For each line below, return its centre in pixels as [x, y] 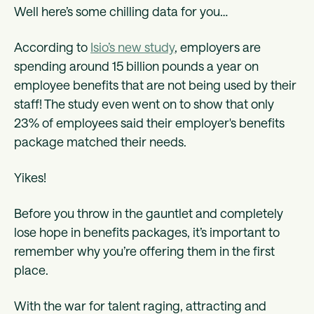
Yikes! [32, 178]
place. [33, 270]
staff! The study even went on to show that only [144, 104]
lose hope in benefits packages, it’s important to [147, 232]
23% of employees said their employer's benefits [149, 123]
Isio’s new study [132, 47]
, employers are [218, 47]
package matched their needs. [102, 142]
